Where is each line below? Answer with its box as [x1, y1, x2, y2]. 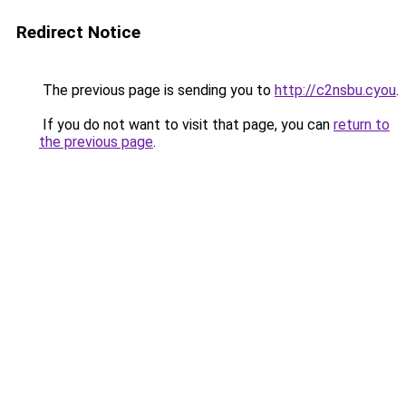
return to [333, 116, 390, 133]
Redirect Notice [16, 22, 140, 43]
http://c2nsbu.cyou [275, 82, 396, 99]
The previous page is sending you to [39, 82, 275, 99]
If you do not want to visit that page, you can [39, 116, 333, 133]
